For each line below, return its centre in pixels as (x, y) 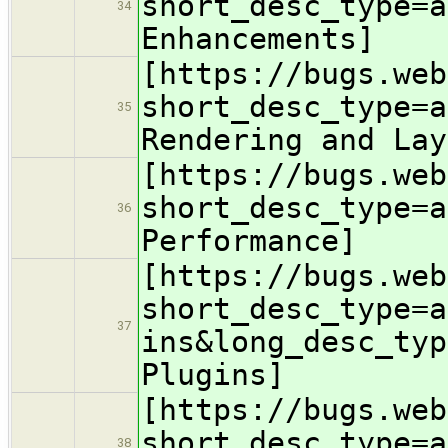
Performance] (249, 241)
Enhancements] (258, 39)
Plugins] (213, 375)
